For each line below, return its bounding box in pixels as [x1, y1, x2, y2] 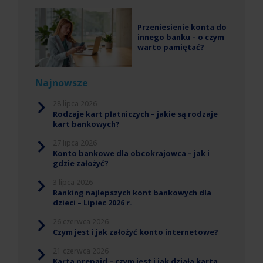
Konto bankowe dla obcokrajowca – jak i [53, 147, 210, 159]
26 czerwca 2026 [53, 216, 109, 227]
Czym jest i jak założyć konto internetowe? [53, 226, 218, 237]
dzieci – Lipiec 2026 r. [53, 197, 132, 208]
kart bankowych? [53, 118, 120, 129]
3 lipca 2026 [53, 177, 93, 187]
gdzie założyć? [53, 157, 109, 168]
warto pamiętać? [137, 42, 204, 53]
